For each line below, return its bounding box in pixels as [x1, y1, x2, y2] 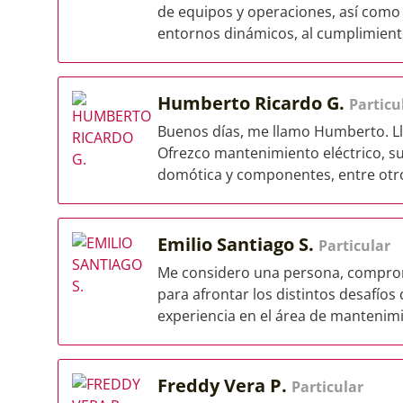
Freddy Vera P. [157, 373, 291, 398]
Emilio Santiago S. [157, 232, 318, 256]
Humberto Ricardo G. [157, 91, 349, 115]
